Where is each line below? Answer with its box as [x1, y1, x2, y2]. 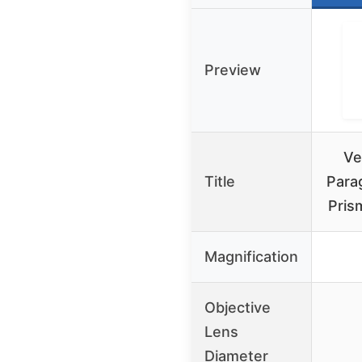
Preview [204, 61, 261, 78]
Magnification [204, 247, 298, 265]
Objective [204, 298, 271, 316]
